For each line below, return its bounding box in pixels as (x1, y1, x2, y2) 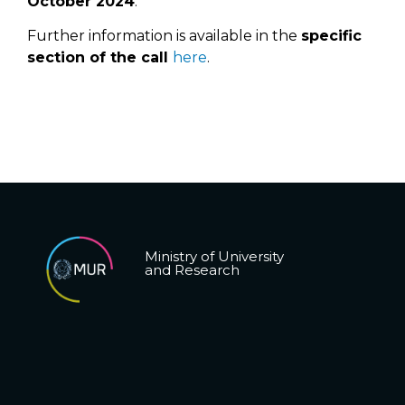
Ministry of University (145, 247, 285, 265)
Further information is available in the (27, 27, 301, 45)
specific (301, 27, 362, 45)
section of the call (27, 49, 173, 67)
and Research (145, 260, 240, 278)
